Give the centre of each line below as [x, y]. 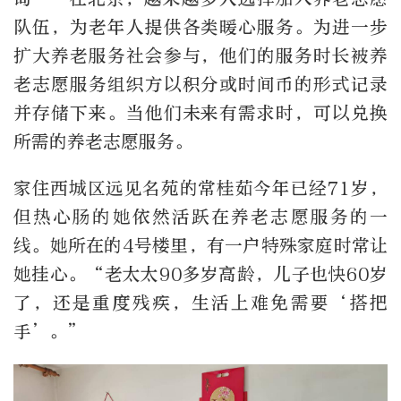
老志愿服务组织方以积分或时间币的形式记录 [200, 85]
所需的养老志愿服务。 [103, 142]
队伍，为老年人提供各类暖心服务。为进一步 [200, 28]
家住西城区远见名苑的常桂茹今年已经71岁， [200, 189]
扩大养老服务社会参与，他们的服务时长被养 [200, 56]
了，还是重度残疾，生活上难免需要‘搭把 [200, 303]
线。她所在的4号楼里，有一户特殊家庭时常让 [200, 246]
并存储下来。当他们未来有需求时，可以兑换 [200, 114]
